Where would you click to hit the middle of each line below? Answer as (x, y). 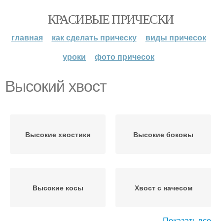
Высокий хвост (56, 86)
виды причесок (176, 37)
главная (27, 37)
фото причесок (125, 56)
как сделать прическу (94, 37)
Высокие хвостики (58, 134)
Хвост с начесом (163, 187)
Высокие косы (58, 187)
